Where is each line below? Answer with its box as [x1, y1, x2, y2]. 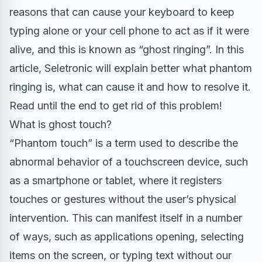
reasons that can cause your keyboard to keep [9, 6, 235, 19]
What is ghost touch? [9, 118, 112, 131]
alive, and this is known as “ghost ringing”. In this [9, 43, 244, 56]
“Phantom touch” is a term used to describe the [9, 137, 238, 150]
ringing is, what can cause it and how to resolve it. [9, 81, 251, 94]
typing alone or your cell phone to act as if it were [9, 25, 249, 37]
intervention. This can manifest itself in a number [9, 212, 242, 225]
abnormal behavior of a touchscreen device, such [9, 156, 248, 168]
